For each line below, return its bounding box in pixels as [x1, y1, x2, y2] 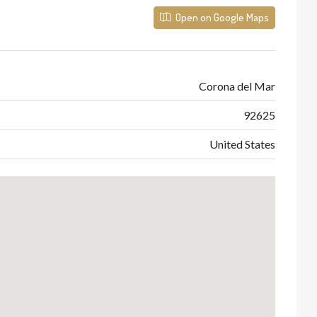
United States [209, 137, 275, 151]
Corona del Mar [199, 79, 275, 93]
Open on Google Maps [173, 10, 269, 24]
